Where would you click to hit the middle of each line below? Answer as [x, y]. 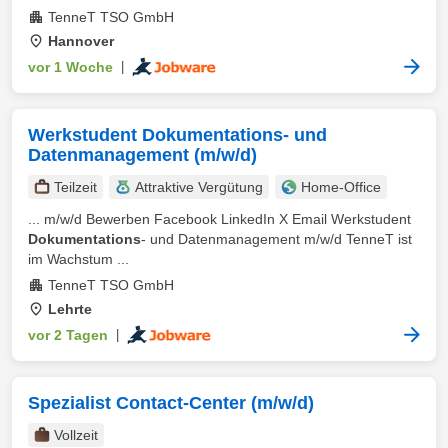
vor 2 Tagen [68, 335]
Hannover [81, 41]
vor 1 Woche [70, 67]
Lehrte [70, 309]
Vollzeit [76, 435]
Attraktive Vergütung [199, 187]
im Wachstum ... [78, 259]
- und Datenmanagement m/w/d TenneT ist [276, 239]
